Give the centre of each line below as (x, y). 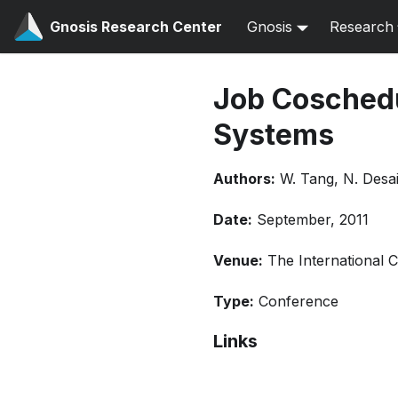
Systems (274, 135)
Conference (298, 301)
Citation (351, 382)
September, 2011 (313, 219)
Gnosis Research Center (136, 27)
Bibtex (255, 382)
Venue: (238, 260)
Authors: (244, 179)
